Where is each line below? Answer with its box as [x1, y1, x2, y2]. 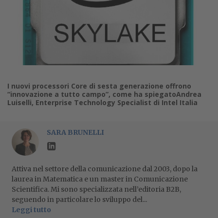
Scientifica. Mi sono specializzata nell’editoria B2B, [12, 185, 181, 194]
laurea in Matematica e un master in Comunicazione [12, 175, 188, 183]
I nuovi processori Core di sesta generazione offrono [7, 81, 191, 91]
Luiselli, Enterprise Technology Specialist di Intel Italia [7, 98, 198, 107]
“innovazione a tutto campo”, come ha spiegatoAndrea [7, 90, 201, 99]
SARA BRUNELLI [47, 128, 104, 137]
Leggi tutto [12, 205, 51, 214]
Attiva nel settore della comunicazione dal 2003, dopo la [12, 164, 198, 173]
